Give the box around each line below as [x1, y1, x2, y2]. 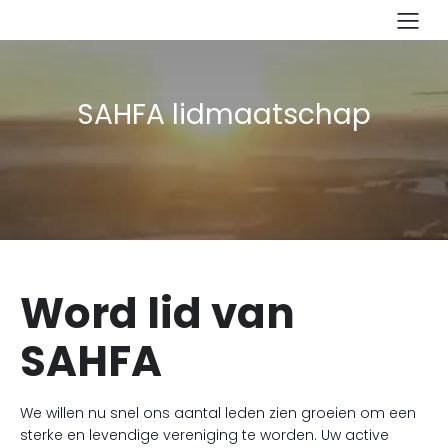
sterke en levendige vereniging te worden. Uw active [20, 425, 389, 445]
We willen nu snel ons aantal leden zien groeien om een [20, 403, 416, 423]
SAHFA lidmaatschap [77, 95, 371, 134]
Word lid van [20, 284, 295, 343]
